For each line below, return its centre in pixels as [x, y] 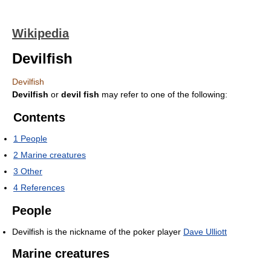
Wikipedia [41, 33]
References [43, 188]
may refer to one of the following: [163, 94]
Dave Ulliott [205, 232]
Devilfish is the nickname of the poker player [98, 232]
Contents [39, 117]
